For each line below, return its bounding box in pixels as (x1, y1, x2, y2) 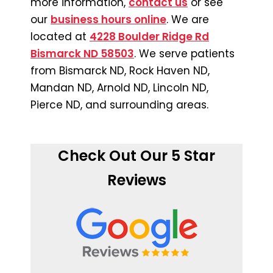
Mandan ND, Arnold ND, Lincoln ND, (30, 80, 208, 95)
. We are (166, 12, 209, 27)
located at (30, 29, 90, 44)
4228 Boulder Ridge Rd (90, 29, 209, 44)
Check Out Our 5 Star (58, 145, 215, 166)
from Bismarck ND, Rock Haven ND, (30, 63, 210, 78)
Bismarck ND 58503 (30, 46, 134, 61)
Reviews (107, 169, 166, 190)
